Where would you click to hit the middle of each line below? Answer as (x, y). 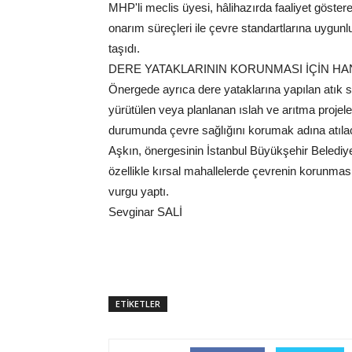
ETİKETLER (138, 304)
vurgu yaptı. (139, 191)
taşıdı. (124, 48)
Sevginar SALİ (145, 212)
